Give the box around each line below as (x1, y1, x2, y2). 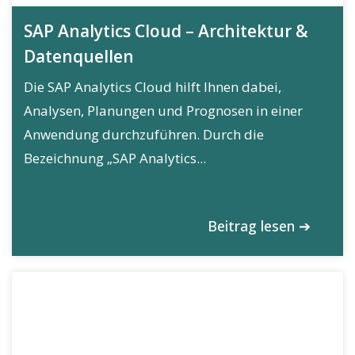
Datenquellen (24, 45, 134, 68)
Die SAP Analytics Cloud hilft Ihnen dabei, (24, 78, 281, 97)
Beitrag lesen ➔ (208, 216, 311, 236)
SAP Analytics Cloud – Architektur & (24, 20, 308, 43)
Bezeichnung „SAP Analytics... (24, 149, 206, 168)
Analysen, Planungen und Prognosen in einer (24, 101, 303, 120)
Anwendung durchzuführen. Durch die (24, 125, 264, 144)
